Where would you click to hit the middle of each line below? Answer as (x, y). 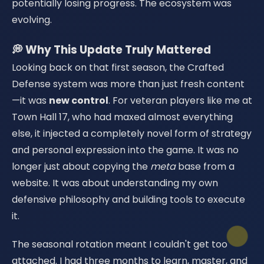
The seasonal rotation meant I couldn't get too (120, 244)
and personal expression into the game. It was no (125, 150)
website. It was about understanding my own (115, 183)
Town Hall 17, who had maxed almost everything (122, 117)
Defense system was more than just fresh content (128, 84)
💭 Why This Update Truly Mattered (111, 50)
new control (79, 100)
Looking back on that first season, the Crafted (118, 67)
